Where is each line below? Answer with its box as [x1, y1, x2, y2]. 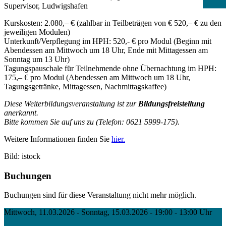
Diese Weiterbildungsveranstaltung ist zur [4, 99, 138, 108]
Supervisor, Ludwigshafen [4, 1, 88, 10]
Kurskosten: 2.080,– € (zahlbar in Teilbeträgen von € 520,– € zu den [4, 18, 221, 27]
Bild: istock [4, 151, 40, 160]
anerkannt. [4, 108, 38, 117]
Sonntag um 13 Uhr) [4, 54, 70, 64]
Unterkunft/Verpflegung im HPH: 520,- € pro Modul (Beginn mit [4, 36, 211, 45]
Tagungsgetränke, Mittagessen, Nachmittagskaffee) [4, 82, 166, 91]
